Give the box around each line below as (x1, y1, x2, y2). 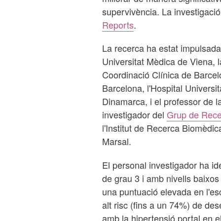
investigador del (102, 108, 167, 121)
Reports (102, 18, 134, 32)
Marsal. (102, 135, 131, 148)
